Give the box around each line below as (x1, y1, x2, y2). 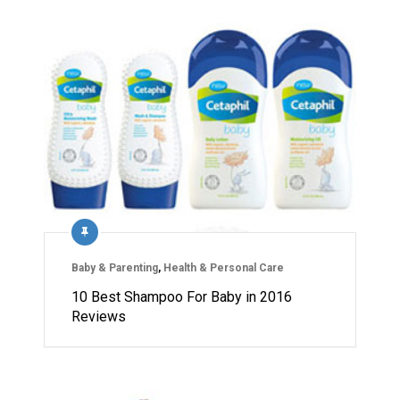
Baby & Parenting (71, 261, 158, 274)
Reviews (71, 307, 126, 325)
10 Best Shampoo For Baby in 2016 (71, 287, 292, 305)
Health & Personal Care (163, 261, 284, 274)
